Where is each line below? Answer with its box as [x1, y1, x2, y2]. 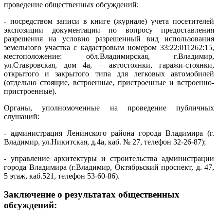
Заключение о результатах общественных [4, 189, 180, 200]
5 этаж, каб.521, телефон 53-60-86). [4, 171, 120, 180]
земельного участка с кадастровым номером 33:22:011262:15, [4, 43, 214, 52]
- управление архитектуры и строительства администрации [4, 154, 214, 163]
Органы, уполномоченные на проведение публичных [4, 103, 214, 112]
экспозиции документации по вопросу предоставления [4, 25, 214, 34]
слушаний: [4, 112, 39, 121]
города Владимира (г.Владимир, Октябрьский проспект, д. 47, [4, 163, 214, 171]
